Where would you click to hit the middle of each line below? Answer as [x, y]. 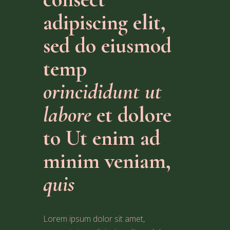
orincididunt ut [102, 92]
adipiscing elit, [104, 22]
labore [67, 115]
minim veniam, [107, 161]
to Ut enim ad [102, 138]
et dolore [131, 115]
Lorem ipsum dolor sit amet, [94, 219]
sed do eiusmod [107, 45]
